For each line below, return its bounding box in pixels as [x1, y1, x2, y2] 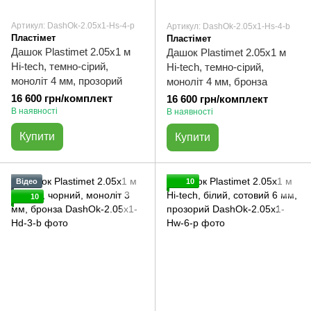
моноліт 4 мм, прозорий [11, 75, 122, 87]
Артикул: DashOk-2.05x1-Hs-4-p [11, 21, 135, 31]
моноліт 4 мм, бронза [167, 76, 267, 87]
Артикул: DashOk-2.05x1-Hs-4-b [167, 22, 290, 31]
